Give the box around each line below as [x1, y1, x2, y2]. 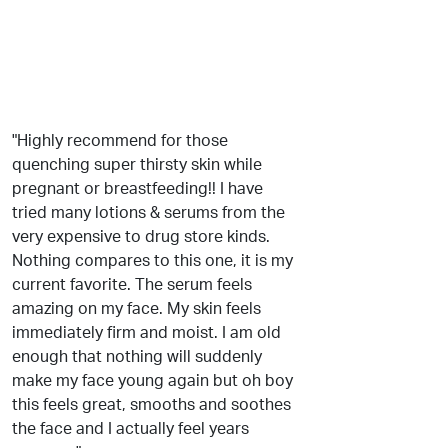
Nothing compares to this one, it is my [12, 253, 293, 269]
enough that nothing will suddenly [12, 349, 262, 365]
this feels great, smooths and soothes [12, 397, 291, 413]
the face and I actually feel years [12, 421, 249, 437]
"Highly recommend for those [12, 133, 228, 149]
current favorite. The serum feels [12, 277, 252, 293]
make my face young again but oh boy [12, 373, 293, 389]
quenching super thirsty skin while [12, 157, 262, 173]
